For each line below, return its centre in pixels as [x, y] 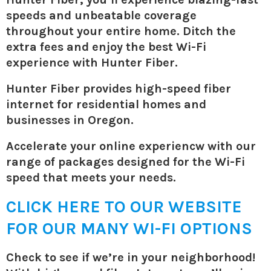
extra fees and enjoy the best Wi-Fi [106, 47]
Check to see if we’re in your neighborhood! [132, 257]
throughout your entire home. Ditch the [121, 31]
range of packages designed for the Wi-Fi [126, 162]
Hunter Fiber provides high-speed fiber [119, 88]
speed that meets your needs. [91, 177]
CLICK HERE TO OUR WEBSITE [124, 206]
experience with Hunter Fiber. [92, 62]
